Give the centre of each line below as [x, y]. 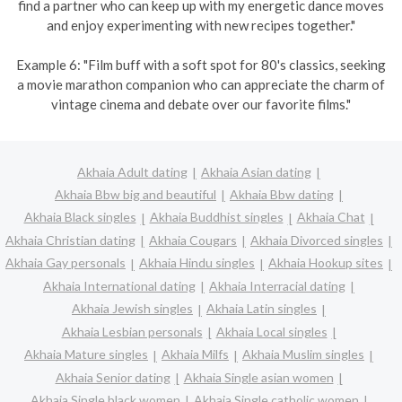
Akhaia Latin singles [262, 309]
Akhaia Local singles [271, 331]
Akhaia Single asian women [258, 377]
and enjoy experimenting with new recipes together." [201, 25]
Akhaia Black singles [80, 217]
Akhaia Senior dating [113, 377]
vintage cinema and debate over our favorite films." [201, 104]
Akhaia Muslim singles [303, 354]
